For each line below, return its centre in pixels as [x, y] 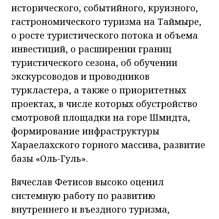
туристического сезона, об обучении [94, 62]
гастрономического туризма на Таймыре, [106, 21]
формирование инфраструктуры [85, 131]
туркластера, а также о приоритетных [99, 90]
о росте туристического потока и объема [105, 35]
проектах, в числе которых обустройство [104, 103]
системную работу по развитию [83, 195]
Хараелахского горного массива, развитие [108, 144]
